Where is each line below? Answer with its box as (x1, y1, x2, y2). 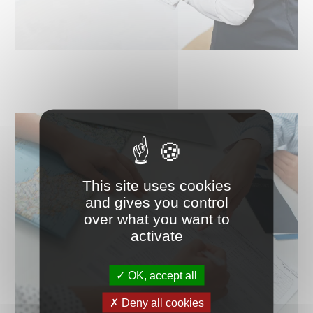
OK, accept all (125, 269, 197, 282)
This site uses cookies (82, 177, 231, 194)
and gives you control (85, 194, 228, 210)
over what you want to (83, 210, 230, 227)
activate (130, 227, 183, 244)
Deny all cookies (118, 296, 204, 309)
